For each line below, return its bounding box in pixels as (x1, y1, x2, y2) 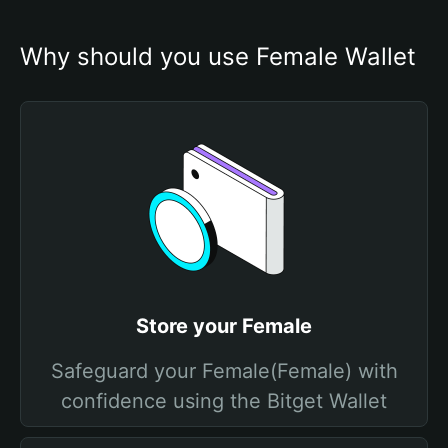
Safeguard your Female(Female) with (50, 359, 398, 383)
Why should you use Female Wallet (20, 42, 416, 71)
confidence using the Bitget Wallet (61, 389, 387, 413)
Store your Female (136, 314, 312, 338)
